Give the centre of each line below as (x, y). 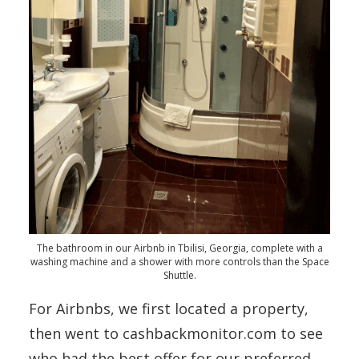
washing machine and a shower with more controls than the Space (179, 262)
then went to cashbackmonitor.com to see (176, 333)
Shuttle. (179, 275)
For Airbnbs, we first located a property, (169, 309)
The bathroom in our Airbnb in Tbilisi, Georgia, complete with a (179, 248)
